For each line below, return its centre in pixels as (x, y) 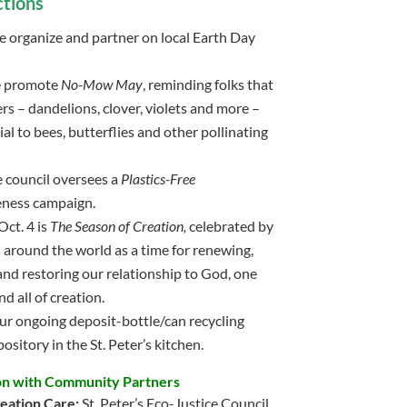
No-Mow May (101, 84)
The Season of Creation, (118, 226)
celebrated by (229, 226)
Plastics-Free (158, 179)
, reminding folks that (208, 84)
